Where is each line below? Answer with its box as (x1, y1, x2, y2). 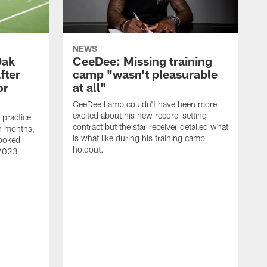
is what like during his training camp (73, 133, 205, 144)
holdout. (73, 144, 104, 155)
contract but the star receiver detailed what (73, 122, 228, 132)
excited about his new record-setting (73, 110, 207, 121)
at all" (73, 80, 106, 95)
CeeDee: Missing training (73, 54, 212, 69)
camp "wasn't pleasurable (73, 67, 218, 82)
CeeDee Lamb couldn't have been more (73, 99, 217, 110)
